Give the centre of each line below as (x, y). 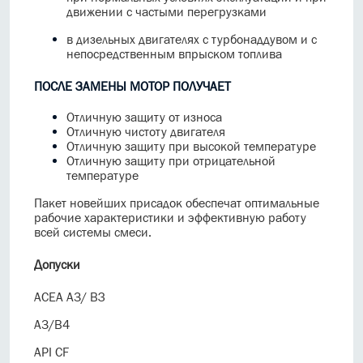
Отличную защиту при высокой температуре (191, 146)
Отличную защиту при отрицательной (171, 161)
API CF (51, 352)
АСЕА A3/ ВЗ (70, 297)
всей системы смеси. (93, 232)
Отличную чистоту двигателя (146, 132)
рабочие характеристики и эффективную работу (170, 218)
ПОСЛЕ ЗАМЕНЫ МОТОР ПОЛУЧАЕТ (132, 86)
